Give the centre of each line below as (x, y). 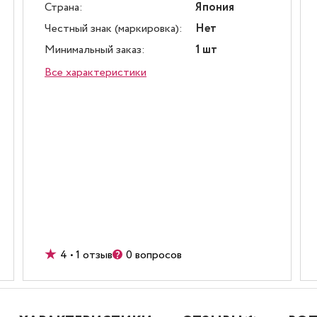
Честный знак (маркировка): (114, 29)
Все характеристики (96, 73)
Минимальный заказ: (95, 50)
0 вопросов (154, 255)
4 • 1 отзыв (86, 255)
